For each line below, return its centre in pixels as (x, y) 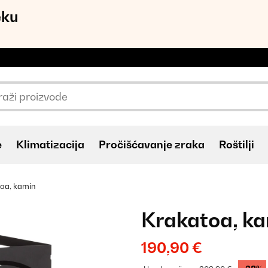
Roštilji (237, 144)
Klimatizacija (50, 144)
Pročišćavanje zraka (152, 144)
